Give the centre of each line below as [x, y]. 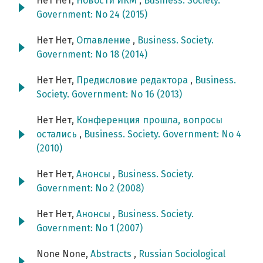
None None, [63, 254]
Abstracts [112, 254]
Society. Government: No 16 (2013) [109, 95]
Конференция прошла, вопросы [149, 120]
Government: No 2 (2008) [90, 188]
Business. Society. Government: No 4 [163, 134]
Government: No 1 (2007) [90, 228]
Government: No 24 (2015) [92, 15]
